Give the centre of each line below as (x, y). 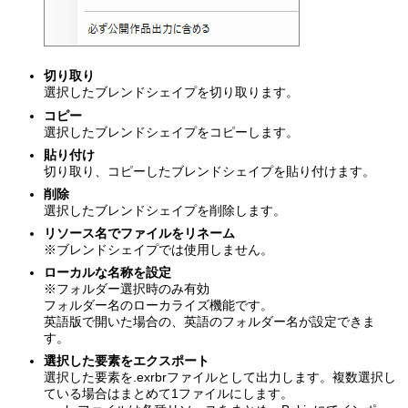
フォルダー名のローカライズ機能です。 (159, 306)
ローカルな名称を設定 (108, 273)
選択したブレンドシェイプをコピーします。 (172, 132)
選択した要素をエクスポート (127, 361)
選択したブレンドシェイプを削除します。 (165, 210)
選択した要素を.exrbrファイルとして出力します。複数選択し (220, 377)
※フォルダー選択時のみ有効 (127, 289)
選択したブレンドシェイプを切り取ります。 (172, 92)
